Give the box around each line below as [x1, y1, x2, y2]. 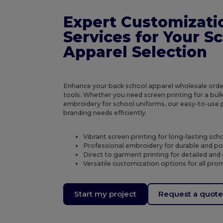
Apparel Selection [63, 43, 208, 62]
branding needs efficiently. [63, 109, 147, 117]
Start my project [74, 189, 137, 199]
